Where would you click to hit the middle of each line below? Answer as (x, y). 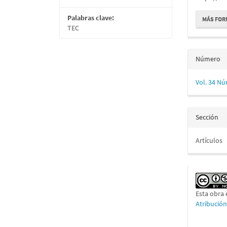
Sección (207, 117)
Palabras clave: (91, 18)
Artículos (209, 140)
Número (208, 59)
